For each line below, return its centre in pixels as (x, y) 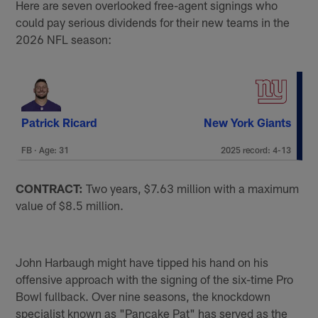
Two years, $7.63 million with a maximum (193, 188)
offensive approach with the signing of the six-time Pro (155, 279)
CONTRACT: (51, 188)
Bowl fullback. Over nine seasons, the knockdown (143, 296)
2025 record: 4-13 (256, 150)
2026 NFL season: (64, 39)
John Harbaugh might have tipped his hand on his (142, 262)
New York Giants (247, 123)
